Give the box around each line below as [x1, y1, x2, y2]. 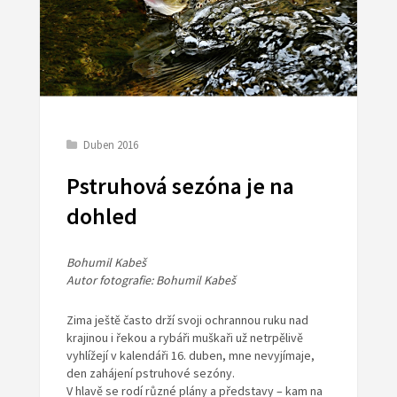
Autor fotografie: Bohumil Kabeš [66, 272, 236, 289]
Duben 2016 [82, 137, 138, 153]
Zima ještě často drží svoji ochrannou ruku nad [66, 312, 308, 329]
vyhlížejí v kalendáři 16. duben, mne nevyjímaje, [66, 347, 315, 364]
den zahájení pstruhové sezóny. [66, 365, 235, 382]
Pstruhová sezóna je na [66, 172, 294, 201]
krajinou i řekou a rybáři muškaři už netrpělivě [66, 330, 303, 346]
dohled [66, 202, 137, 231]
